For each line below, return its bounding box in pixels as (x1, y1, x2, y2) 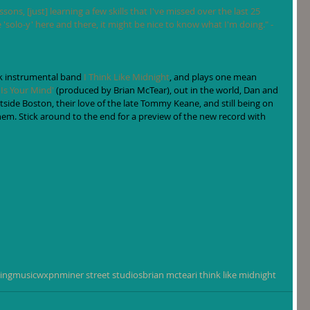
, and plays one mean (170, 71, 259, 83)
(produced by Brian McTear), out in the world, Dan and (54, 84, 280, 96)
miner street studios (60, 268, 143, 281)
